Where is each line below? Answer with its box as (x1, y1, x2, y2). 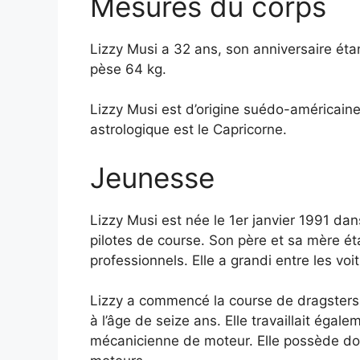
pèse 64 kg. (90, 60, 166, 77)
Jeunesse (90, 160, 215, 194)
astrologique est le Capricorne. (90, 121, 287, 138)
